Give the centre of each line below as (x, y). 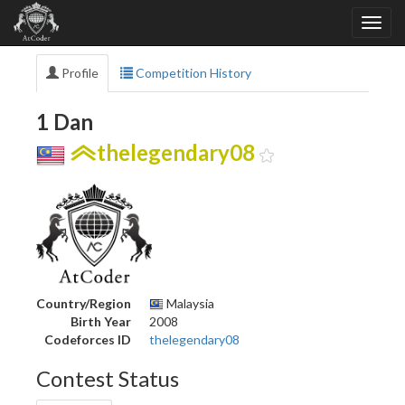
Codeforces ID (88, 339)
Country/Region (84, 303)
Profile (79, 73)
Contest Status (108, 378)
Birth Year (101, 321)
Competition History (192, 73)
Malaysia (189, 303)
